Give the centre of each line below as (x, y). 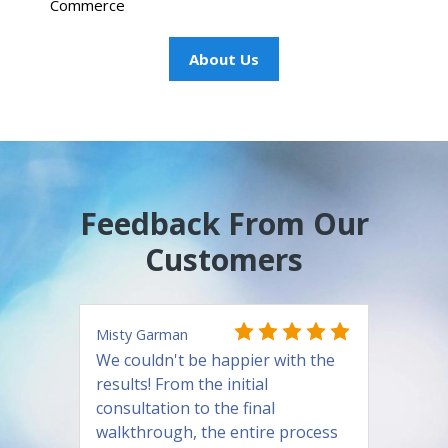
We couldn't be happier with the (215, 360)
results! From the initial (182, 384)
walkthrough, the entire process (217, 432)
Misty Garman (142, 335)
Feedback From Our (224, 224)
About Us (224, 59)
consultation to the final (185, 408)
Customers (224, 260)
